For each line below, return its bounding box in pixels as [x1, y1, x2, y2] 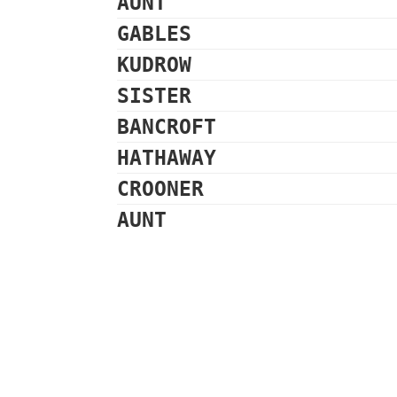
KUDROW [117, 53, 191, 76]
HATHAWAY [117, 146, 216, 169]
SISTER [117, 84, 191, 107]
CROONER [117, 177, 204, 200]
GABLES [117, 22, 191, 45]
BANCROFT [117, 115, 216, 138]
